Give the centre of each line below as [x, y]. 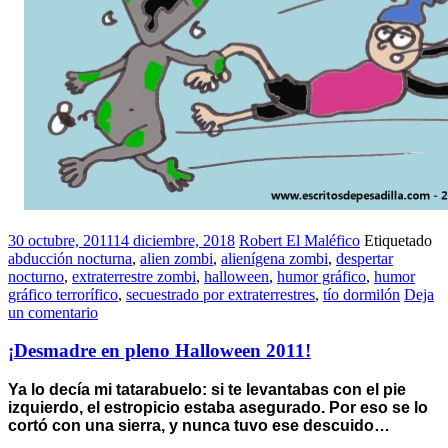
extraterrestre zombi [134, 276]
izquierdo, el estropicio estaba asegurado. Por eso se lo [218, 408]
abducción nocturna [70, 258]
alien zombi [176, 258]
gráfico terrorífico [63, 294]
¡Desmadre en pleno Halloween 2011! [159, 351]
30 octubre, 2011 [60, 240]
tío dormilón [361, 294]
